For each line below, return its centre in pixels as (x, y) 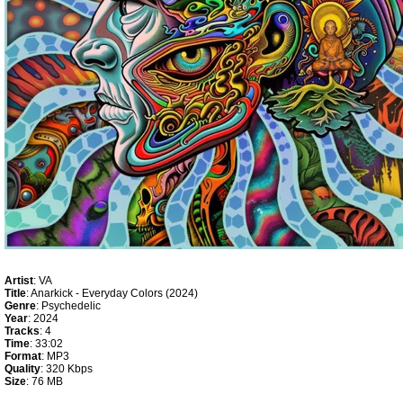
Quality (22, 369)
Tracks (22, 331)
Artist (19, 281)
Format (23, 356)
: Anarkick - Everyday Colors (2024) (112, 293)
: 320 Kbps (67, 369)
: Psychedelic (68, 306)
